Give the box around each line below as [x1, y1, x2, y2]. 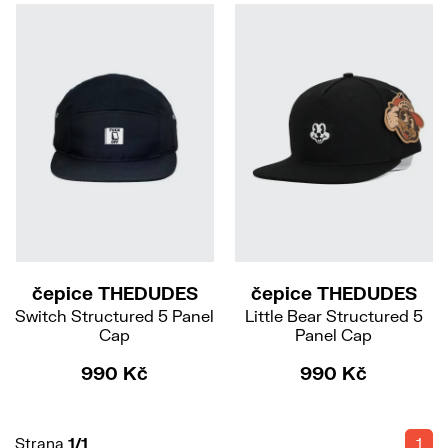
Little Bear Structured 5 [244, 306, 423, 326]
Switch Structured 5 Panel [15, 306, 214, 326]
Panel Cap [295, 325, 372, 345]
